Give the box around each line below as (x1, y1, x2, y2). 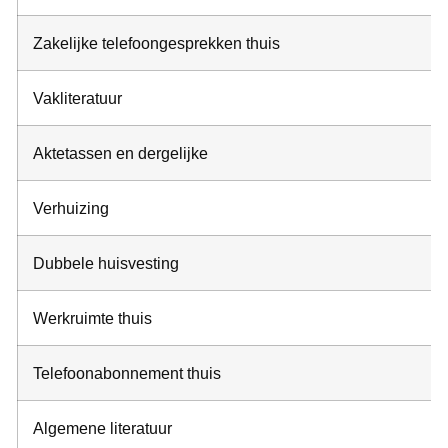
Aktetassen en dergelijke (33, 144, 208, 163)
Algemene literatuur (33, 419, 172, 438)
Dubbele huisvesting (33, 254, 179, 273)
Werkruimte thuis (33, 309, 152, 328)
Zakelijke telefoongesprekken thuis (33, 34, 280, 53)
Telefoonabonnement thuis (33, 364, 221, 383)
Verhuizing (33, 199, 109, 218)
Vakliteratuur (33, 89, 122, 108)
